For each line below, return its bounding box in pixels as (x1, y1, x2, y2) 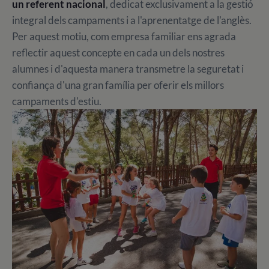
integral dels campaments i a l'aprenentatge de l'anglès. (12, 14, 252, 26)
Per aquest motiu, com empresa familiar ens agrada (12, 30, 236, 43)
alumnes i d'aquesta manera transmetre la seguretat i (12, 62, 244, 75)
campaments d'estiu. (12, 95, 101, 107)
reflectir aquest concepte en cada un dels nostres (12, 46, 225, 59)
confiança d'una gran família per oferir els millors (12, 79, 224, 91)
